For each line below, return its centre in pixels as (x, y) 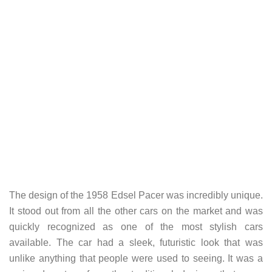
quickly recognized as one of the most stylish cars (136, 226)
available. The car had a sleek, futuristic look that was (136, 242)
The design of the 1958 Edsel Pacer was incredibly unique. (136, 195)
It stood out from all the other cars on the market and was (136, 211)
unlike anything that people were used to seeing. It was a (136, 258)
